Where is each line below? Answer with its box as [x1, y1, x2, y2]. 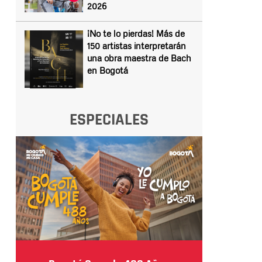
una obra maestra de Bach [87, 53, 191, 63]
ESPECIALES [69, 109, 149, 130]
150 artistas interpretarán [87, 40, 186, 51]
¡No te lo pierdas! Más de [87, 28, 185, 39]
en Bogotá [87, 65, 128, 75]
